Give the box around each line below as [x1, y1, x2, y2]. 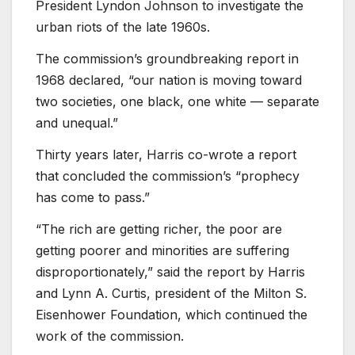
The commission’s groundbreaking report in [36, 51, 299, 67]
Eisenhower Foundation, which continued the [36, 306, 307, 323]
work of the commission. [36, 327, 184, 344]
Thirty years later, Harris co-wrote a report [36, 146, 296, 162]
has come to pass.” [36, 189, 150, 205]
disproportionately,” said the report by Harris [36, 263, 305, 280]
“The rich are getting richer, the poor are [36, 220, 282, 237]
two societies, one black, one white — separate [36, 94, 319, 110]
